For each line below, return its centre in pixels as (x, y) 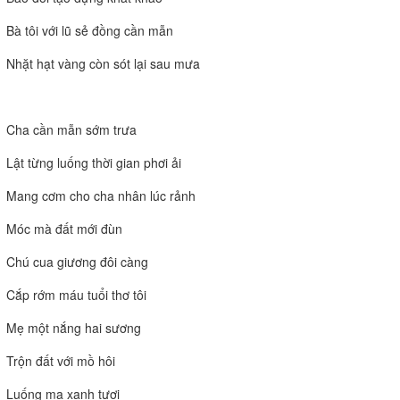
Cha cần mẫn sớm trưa (71, 129)
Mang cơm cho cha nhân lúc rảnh (101, 196)
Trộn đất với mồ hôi (61, 361)
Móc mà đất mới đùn (64, 229)
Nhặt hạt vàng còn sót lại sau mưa (103, 63)
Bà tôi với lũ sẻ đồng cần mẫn (90, 30)
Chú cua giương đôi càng (77, 262)
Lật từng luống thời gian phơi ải (94, 162)
